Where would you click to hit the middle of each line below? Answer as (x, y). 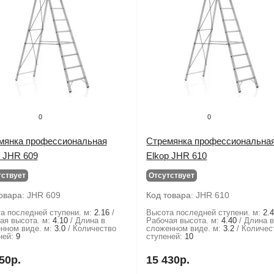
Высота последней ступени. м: (204, 213)
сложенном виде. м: (184, 228)
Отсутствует (172, 176)
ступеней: (165, 236)
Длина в (90, 220)
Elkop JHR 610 (177, 156)
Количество (94, 228)
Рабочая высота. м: (183, 220)
